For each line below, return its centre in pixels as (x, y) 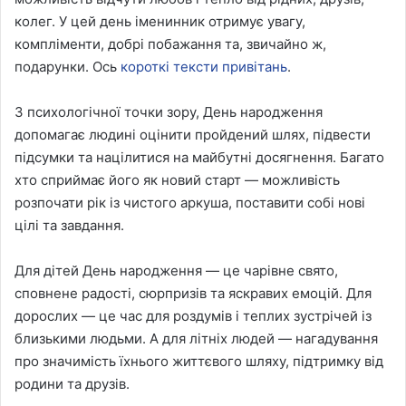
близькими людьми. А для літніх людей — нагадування (196, 338)
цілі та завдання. (69, 225)
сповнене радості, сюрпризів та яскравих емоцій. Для (193, 293)
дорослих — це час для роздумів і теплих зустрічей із (193, 315)
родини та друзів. (72, 383)
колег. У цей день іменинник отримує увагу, (160, 21)
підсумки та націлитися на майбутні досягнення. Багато (199, 157)
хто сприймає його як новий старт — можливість (177, 179)
